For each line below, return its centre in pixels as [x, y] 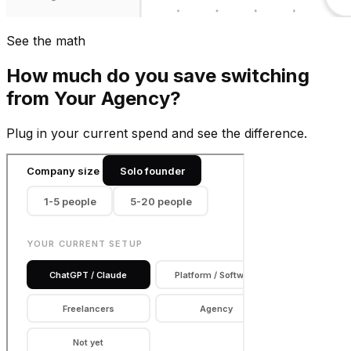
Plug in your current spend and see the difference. [157, 134]
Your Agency [112, 99]
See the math [46, 41]
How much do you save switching [158, 76]
